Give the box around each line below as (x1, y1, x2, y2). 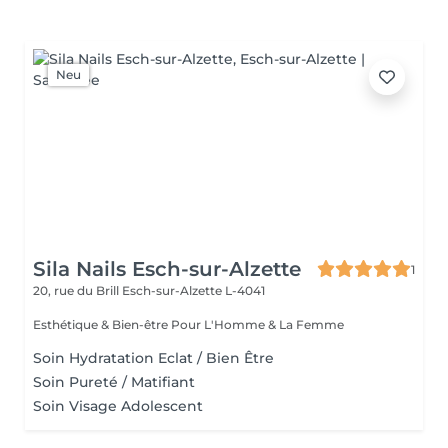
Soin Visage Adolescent (33, 397, 203, 415)
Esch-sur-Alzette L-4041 (122, 283, 265, 298)
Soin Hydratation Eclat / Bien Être (33, 349, 274, 367)
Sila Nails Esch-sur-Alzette (33, 257, 301, 281)
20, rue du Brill (33, 283, 122, 298)
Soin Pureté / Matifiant (33, 373, 195, 391)
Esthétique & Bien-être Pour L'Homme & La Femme (171, 317, 344, 332)
